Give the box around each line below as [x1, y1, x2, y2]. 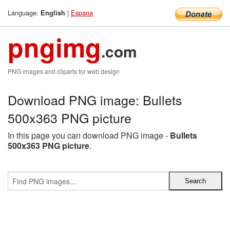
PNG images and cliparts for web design [8, 67, 120, 75]
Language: [8, 8, 41, 17]
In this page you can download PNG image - [8, 129, 170, 141]
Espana [71, 8, 93, 17]
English [41, 8, 65, 17]
